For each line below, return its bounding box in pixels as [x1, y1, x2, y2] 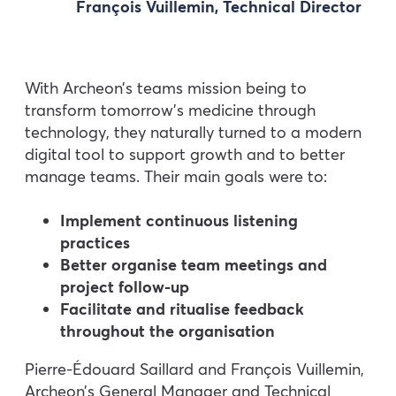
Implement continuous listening [60, 210, 298, 232]
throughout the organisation [60, 321, 275, 342]
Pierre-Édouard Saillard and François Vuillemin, [25, 359, 364, 380]
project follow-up [60, 277, 198, 298]
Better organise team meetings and [60, 255, 327, 276]
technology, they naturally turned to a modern [25, 121, 362, 142]
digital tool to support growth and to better [25, 143, 345, 164]
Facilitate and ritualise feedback [60, 299, 304, 320]
